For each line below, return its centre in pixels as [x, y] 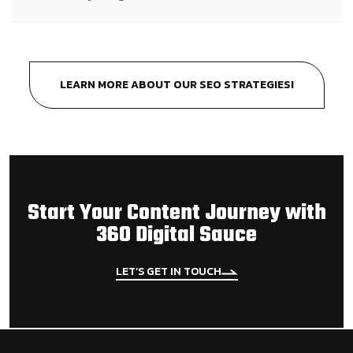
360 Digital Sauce [176, 236]
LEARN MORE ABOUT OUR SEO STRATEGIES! [176, 85]
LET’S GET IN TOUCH [168, 272]
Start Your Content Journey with [176, 214]
